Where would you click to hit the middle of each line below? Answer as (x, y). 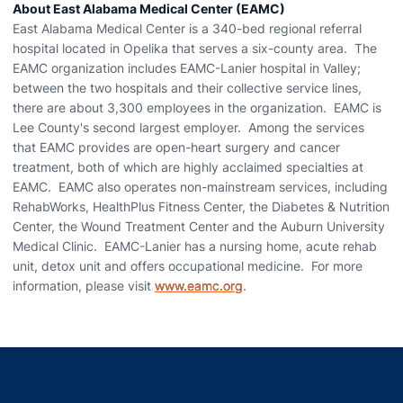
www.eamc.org (199, 286)
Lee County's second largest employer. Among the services (188, 127)
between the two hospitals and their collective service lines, (187, 88)
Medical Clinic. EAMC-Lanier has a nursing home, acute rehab (195, 246)
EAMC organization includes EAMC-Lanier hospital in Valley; (187, 68)
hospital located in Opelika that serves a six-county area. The (195, 48)
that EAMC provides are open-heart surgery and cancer (176, 147)
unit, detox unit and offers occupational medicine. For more (188, 266)
